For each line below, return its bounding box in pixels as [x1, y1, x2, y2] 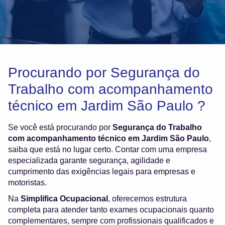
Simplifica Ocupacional [21, 194, 108, 203]
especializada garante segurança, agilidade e [8, 156, 170, 165]
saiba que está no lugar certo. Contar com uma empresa [8, 145, 207, 154]
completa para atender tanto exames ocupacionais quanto [8, 205, 214, 214]
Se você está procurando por [8, 123, 113, 132]
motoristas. [8, 178, 47, 187]
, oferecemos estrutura [108, 194, 187, 203]
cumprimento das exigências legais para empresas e [8, 167, 195, 176]
